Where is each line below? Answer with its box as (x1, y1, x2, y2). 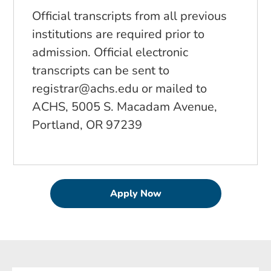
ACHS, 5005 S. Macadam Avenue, (32, 99, 217, 116)
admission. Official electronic (32, 44, 188, 61)
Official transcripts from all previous (32, 8, 227, 25)
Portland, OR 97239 (32, 117, 142, 134)
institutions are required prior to (32, 26, 204, 43)
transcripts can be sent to (32, 62, 169, 79)
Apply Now (109, 187, 162, 201)
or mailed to (139, 80, 207, 97)
